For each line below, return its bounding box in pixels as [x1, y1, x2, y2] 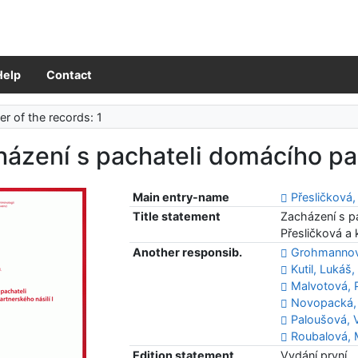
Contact [46, 68, 92, 82]
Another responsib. [133, 245, 243, 260]
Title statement [133, 209, 221, 224]
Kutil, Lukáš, [291, 262, 356, 276]
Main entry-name [133, 190, 230, 205]
